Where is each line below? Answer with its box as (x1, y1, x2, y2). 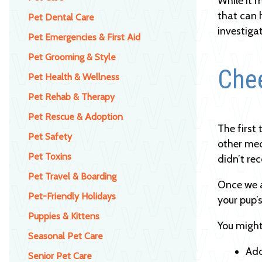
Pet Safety (28, 130, 72, 142)
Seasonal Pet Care (28, 230, 103, 242)
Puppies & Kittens (28, 210, 99, 222)
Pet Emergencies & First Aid (28, 31, 140, 43)
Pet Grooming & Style (28, 51, 116, 63)
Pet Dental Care (28, 11, 94, 23)
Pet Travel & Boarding (28, 170, 116, 182)
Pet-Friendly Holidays (28, 190, 116, 202)
